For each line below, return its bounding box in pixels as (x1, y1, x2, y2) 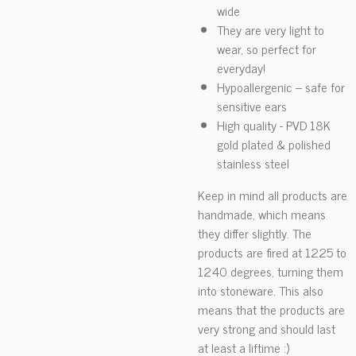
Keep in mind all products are (198, 184, 347, 205)
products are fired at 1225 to (198, 242, 346, 262)
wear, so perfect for (217, 38, 316, 59)
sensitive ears (217, 95, 287, 116)
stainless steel (217, 153, 289, 173)
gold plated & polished (217, 133, 331, 154)
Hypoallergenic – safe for (217, 76, 345, 97)
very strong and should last (198, 318, 335, 339)
